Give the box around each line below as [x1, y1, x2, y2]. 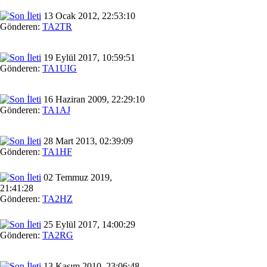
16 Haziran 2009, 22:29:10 [41, 94, 145, 104]
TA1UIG [42, 63, 77, 73]
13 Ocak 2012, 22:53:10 [41, 10, 135, 21]
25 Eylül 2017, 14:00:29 [41, 219, 135, 229]
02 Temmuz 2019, [41, 172, 112, 182]
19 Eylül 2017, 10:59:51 [41, 52, 135, 63]
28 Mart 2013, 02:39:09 [41, 135, 133, 146]
